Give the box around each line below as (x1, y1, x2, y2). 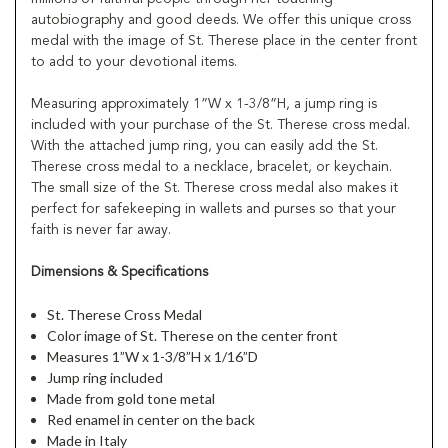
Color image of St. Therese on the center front (47, 326, 339, 344)
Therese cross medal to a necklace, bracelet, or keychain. (31, 159, 392, 174)
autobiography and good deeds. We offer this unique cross (31, 12, 411, 27)
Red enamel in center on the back (47, 410, 256, 428)
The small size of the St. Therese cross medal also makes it (31, 180, 398, 195)
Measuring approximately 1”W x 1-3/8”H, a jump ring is (31, 96, 377, 111)
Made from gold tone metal (47, 389, 216, 407)
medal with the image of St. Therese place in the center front (31, 33, 417, 48)
